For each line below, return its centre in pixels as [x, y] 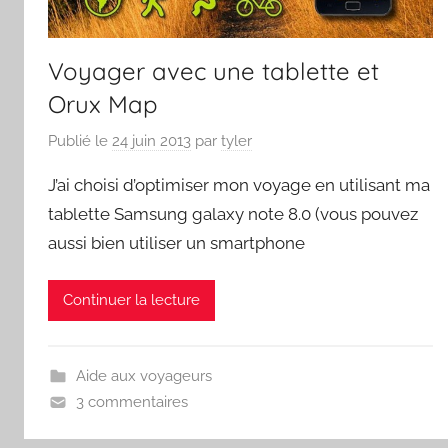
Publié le [80, 141]
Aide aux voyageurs [143, 375]
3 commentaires [131, 401]
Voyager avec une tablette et [213, 70]
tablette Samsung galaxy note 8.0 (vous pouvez [233, 214]
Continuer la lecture [131, 300]
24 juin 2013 [151, 141]
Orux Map [103, 103]
